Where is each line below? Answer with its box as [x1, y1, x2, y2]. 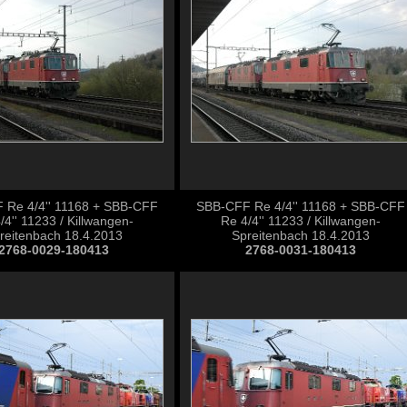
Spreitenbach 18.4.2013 [232, 228, 370, 243]
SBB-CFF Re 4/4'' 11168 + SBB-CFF [196, 199, 405, 213]
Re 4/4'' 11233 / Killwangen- [221, 213, 381, 228]
